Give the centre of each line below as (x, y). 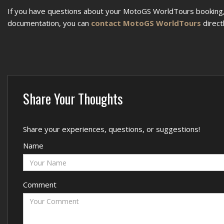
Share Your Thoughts (73, 98)
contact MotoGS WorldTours (146, 23)
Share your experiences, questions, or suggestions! (111, 129)
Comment (40, 184)
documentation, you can (49, 23)
